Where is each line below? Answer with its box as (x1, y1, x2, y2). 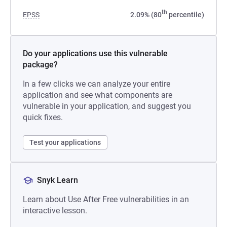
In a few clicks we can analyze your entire (23, 79, 170, 89)
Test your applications (29, 138, 101, 146)
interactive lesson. (23, 206, 87, 215)
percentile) (167, 11, 204, 19)
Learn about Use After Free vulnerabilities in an (23, 195, 189, 204)
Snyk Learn (37, 175, 78, 185)
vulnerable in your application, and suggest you (23, 101, 191, 111)
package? (23, 60, 58, 69)
